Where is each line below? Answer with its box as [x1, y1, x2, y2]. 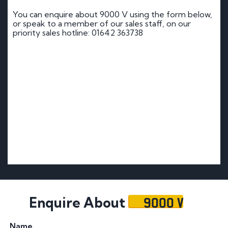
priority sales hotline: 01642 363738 [13, 27, 143, 38]
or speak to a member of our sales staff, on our [13, 18, 191, 28]
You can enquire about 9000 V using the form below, [13, 9, 212, 19]
